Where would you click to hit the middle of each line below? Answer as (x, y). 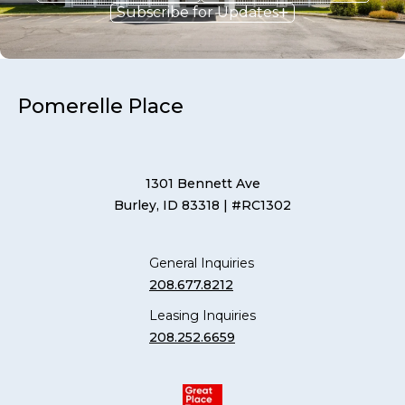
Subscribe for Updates (198, 12)
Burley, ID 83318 (167, 205)
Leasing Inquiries (202, 315)
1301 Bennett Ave (202, 183)
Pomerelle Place (101, 106)
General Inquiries (202, 263)
